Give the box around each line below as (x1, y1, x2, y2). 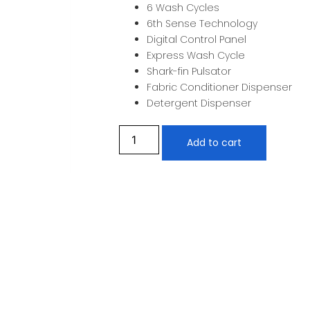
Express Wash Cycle (147, 48, 245, 63)
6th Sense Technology (147, 17, 257, 31)
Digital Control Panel (147, 33, 246, 47)
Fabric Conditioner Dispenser (147, 80, 292, 95)
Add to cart (187, 136, 242, 150)
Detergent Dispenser (147, 96, 251, 111)
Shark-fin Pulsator (147, 64, 231, 79)
